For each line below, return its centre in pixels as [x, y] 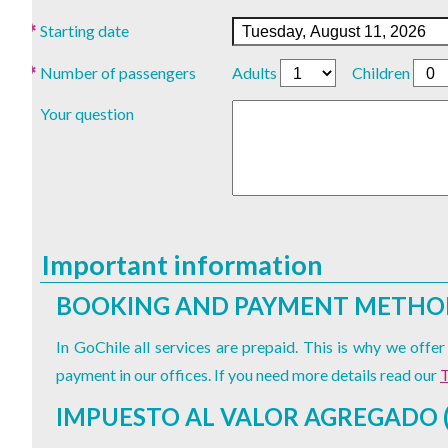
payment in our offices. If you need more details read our [248, 374]
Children [381, 72]
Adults [254, 72]
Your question [87, 113]
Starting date [84, 31]
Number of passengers [117, 72]
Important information [182, 264]
